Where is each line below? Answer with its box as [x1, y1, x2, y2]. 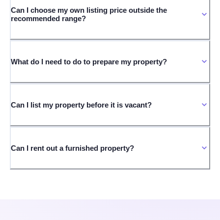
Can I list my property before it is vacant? [11, 100, 152, 109]
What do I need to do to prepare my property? [11, 57, 167, 66]
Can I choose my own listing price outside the [11, 5, 167, 14]
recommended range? [11, 14, 86, 23]
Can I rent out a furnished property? [11, 143, 134, 152]
